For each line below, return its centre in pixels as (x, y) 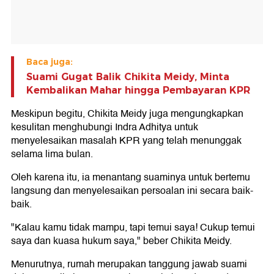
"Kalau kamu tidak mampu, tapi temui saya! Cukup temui (133, 228)
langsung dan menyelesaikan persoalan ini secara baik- (132, 191)
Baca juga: (50, 62)
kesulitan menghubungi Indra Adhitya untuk (105, 127)
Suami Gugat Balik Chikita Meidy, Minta (128, 77)
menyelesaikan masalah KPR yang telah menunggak (126, 141)
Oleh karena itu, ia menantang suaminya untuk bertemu (131, 177)
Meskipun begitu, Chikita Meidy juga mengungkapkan (127, 114)
